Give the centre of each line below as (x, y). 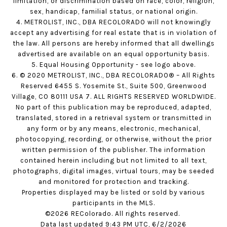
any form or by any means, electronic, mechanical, (113, 128)
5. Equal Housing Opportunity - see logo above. (113, 64)
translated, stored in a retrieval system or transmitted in (113, 118)
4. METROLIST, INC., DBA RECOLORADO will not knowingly (113, 22)
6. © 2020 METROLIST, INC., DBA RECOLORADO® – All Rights (113, 75)
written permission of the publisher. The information (113, 149)
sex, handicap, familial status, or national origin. (113, 11)
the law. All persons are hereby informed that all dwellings (113, 43)
